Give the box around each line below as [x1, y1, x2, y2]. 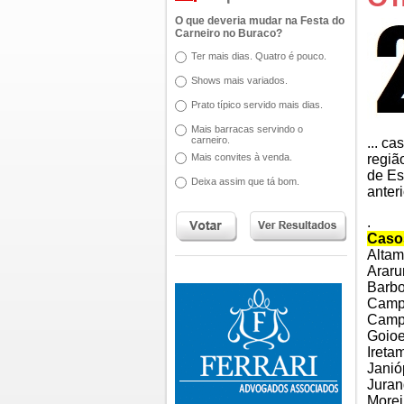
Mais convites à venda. [191, 151, 292, 162]
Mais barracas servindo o [191, 124, 303, 134]
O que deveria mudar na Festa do [175, 14, 344, 27]
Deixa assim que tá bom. [191, 176, 299, 187]
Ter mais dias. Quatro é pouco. [191, 50, 326, 61]
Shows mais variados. [191, 75, 288, 86]
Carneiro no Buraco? [175, 27, 282, 40]
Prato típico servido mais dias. [191, 99, 323, 110]
